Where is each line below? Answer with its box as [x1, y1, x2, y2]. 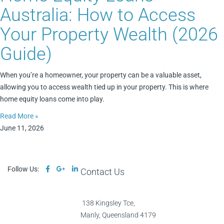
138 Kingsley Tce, [82, 199, 135, 207]
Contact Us [80, 166, 124, 177]
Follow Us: [7, 164, 39, 173]
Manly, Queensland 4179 [80, 211, 156, 219]
